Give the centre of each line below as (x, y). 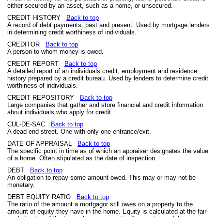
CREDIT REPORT (36, 64)
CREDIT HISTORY (37, 18)
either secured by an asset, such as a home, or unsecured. (90, 6)
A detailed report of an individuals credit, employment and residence (102, 71)
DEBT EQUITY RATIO (42, 197)
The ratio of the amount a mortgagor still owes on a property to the (100, 204)
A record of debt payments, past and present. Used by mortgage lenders (108, 25)
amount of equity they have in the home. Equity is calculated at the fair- (108, 211)
